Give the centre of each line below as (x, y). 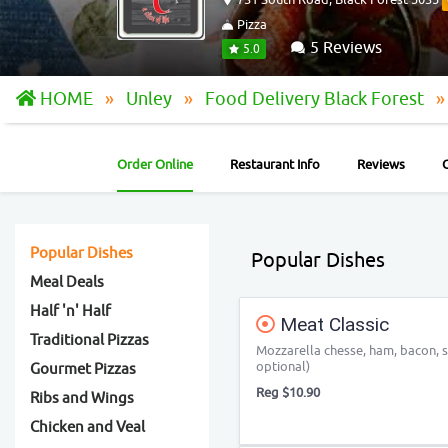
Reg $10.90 (288, 392)
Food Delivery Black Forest (316, 99)
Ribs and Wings (82, 398)
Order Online (155, 164)
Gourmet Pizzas (83, 369)
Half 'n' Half (70, 311)
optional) (283, 366)
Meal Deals (67, 282)
